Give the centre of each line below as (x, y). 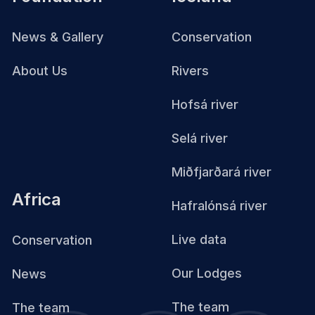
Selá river (200, 138)
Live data (199, 239)
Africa (37, 200)
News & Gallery (58, 37)
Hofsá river (205, 104)
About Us (40, 70)
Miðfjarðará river (221, 172)
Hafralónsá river (219, 205)
